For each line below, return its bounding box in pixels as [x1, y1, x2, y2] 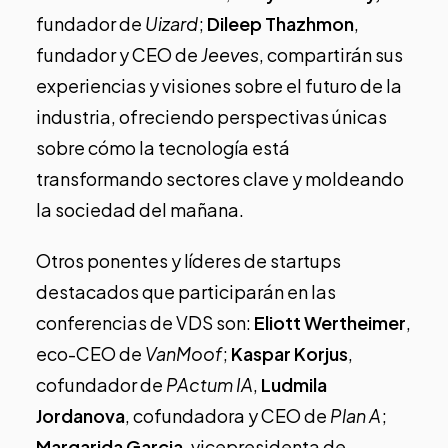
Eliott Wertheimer [254, 310, 406, 334]
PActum [166, 372, 233, 396]
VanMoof [145, 341, 222, 365]
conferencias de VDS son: [36, 310, 254, 334]
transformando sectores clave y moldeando [36, 166, 404, 190]
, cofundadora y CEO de [125, 403, 330, 427]
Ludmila [261, 372, 327, 396]
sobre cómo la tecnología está [36, 135, 290, 159]
